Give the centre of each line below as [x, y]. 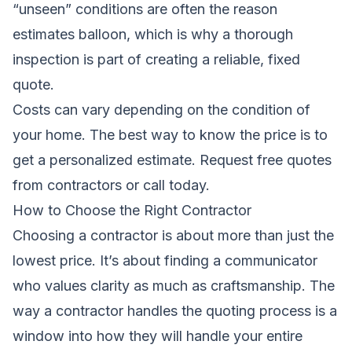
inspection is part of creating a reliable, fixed [156, 59]
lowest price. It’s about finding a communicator [165, 260]
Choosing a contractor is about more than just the [173, 235]
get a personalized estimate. [106, 159]
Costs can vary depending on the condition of [161, 109]
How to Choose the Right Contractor [132, 210]
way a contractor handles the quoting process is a [175, 310]
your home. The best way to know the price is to [170, 134]
